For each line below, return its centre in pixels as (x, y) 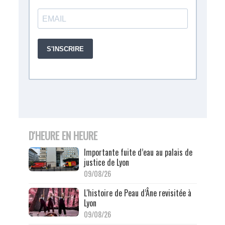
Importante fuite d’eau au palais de (138, 152)
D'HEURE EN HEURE (63, 136)
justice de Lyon (106, 162)
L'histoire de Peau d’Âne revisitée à (137, 193)
